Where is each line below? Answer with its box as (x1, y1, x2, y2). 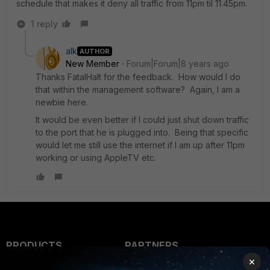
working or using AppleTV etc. (36, 152, 156, 163)
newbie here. (36, 97, 93, 107)
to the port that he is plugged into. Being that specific (36, 127, 248, 137)
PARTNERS (124, 239, 178, 251)
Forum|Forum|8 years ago (127, 58, 229, 69)
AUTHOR (80, 46, 110, 55)
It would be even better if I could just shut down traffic (36, 115, 249, 125)
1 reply (31, 19, 58, 29)
